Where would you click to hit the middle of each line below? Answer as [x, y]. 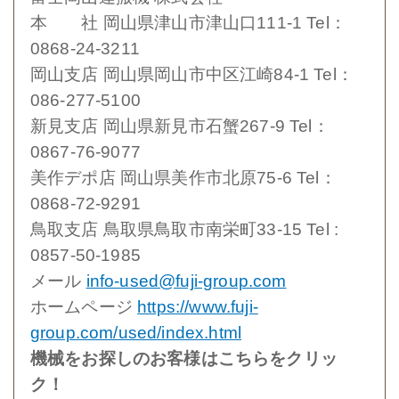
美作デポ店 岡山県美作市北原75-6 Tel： [183, 178]
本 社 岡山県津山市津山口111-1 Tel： [188, 23]
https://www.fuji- [198, 307]
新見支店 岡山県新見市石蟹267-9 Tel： [180, 126]
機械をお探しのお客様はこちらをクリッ [184, 359]
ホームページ [84, 307]
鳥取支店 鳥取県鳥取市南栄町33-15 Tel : [184, 230]
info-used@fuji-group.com [186, 281]
